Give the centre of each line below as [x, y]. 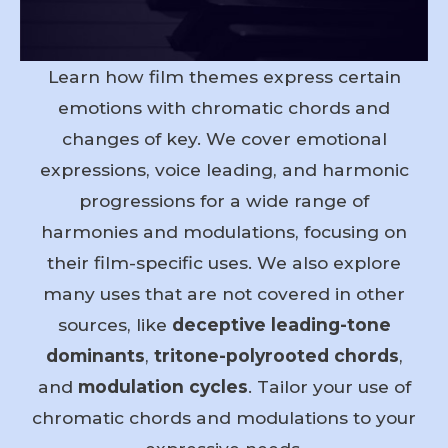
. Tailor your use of [329, 387]
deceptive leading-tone [281, 325]
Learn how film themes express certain [224, 77]
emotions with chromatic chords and [224, 108]
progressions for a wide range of [224, 201]
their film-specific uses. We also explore [224, 263]
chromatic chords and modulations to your [224, 418]
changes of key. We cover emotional [224, 139]
